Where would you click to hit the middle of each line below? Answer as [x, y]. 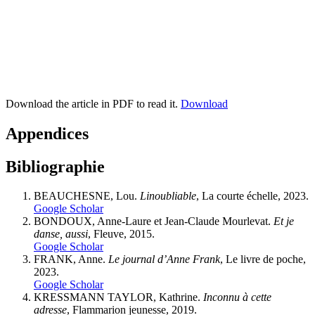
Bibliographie [55, 166]
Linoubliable [168, 196]
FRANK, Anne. [71, 259]
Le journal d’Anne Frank [164, 259]
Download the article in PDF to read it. [93, 103]
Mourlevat [245, 221]
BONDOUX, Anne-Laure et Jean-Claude [128, 221]
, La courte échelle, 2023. [252, 196]
